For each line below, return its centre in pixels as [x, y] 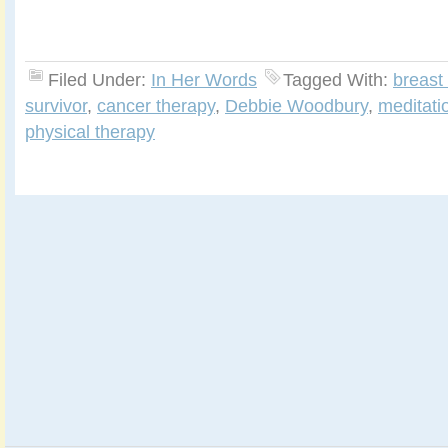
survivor [56, 105]
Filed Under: [99, 79]
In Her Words [204, 79]
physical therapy [90, 131]
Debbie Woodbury [296, 105]
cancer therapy [156, 105]
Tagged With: [338, 79]
